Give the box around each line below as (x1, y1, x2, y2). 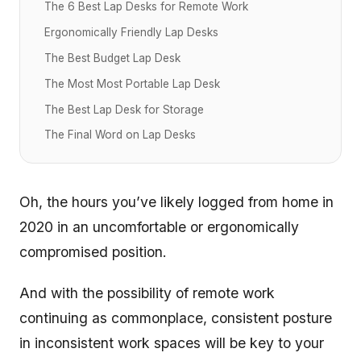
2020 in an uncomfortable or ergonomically (19, 218, 299, 236)
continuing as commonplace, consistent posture (19, 309, 332, 327)
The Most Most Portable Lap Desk (44, 77, 220, 90)
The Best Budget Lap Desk (44, 51, 180, 64)
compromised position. (19, 243, 167, 261)
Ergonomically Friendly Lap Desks (44, 26, 218, 39)
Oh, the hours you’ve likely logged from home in (19, 193, 334, 211)
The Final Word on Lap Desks (44, 128, 196, 142)
